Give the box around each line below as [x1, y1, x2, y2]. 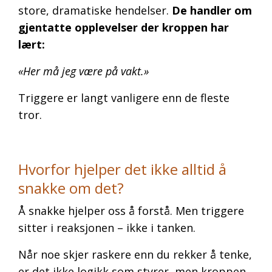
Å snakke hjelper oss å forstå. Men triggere [18, 203, 244, 218]
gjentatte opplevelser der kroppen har [18, 19, 229, 35]
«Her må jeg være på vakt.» [18, 63, 149, 78]
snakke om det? [18, 177, 124, 198]
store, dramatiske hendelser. [18, 2, 172, 18]
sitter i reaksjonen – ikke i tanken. [18, 220, 195, 235]
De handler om [172, 2, 252, 18]
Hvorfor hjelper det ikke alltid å [18, 158, 226, 179]
